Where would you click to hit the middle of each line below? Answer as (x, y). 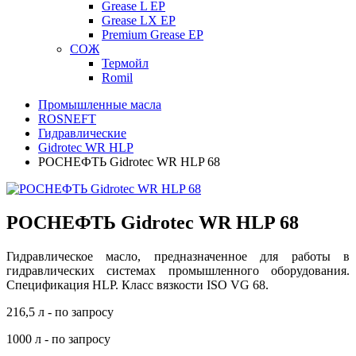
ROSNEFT (67, 119)
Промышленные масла (100, 104)
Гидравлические (82, 133)
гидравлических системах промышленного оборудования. (178, 270)
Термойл (125, 63)
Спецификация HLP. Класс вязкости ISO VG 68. (137, 284)
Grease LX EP (139, 20)
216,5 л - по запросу (60, 311)
